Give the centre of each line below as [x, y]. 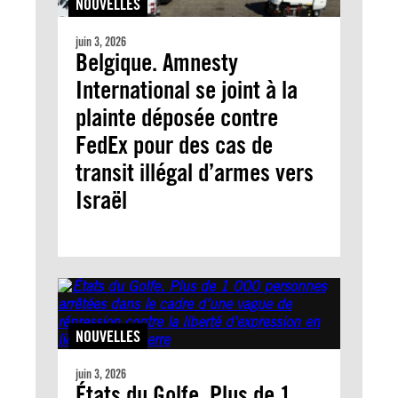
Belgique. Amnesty [157, 63]
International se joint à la [187, 90]
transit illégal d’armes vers [195, 173]
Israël [101, 200]
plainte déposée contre [177, 118]
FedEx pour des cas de [174, 145]
